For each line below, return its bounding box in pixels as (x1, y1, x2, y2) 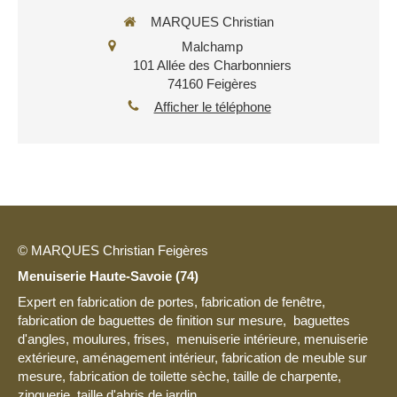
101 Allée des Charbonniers (133, 57, 292, 73)
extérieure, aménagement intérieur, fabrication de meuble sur (18, 350, 367, 366)
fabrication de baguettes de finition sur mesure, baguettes (18, 313, 350, 329)
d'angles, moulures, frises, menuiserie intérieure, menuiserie (18, 331, 368, 347)
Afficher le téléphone (153, 98, 271, 114)
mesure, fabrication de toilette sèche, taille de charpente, (18, 369, 341, 385)
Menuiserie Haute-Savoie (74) (18, 269, 198, 284)
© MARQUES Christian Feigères (18, 243, 208, 259)
